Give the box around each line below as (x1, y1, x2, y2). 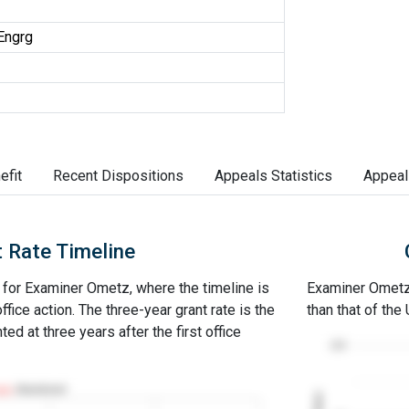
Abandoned (16, 383, 66, 395)
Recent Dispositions (53, 167, 184, 184)
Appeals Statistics (215, 167, 332, 184)
